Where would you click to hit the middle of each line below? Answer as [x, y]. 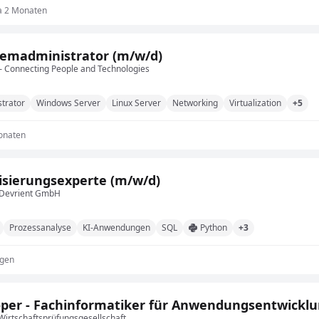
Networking [195, 103]
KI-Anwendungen [116, 228]
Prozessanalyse [40, 228]
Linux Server [136, 103]
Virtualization [255, 103]
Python [214, 228]
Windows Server [68, 103]
